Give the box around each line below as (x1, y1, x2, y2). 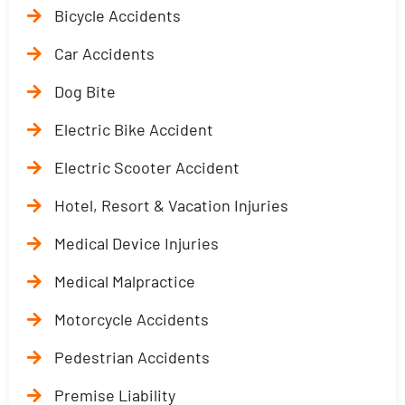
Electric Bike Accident (54, 119, 213, 139)
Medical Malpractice (54, 271, 195, 291)
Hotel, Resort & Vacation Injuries (54, 195, 288, 215)
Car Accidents (54, 43, 155, 63)
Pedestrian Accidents (54, 347, 210, 367)
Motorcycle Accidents (54, 309, 209, 329)
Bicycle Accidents (54, 5, 181, 25)
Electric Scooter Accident (54, 157, 240, 177)
